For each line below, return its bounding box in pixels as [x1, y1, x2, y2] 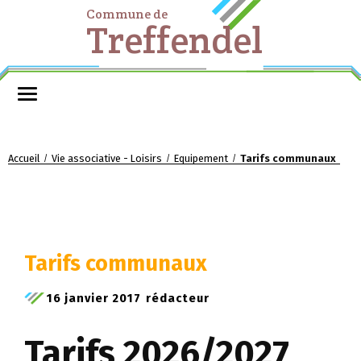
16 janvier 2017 [47, 290, 141, 305]
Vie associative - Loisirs [52, 151, 162, 164]
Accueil [8, 151, 39, 164]
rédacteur [146, 290, 210, 305]
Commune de [85, 6, 168, 23]
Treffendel [85, 16, 263, 64]
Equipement [174, 151, 228, 164]
